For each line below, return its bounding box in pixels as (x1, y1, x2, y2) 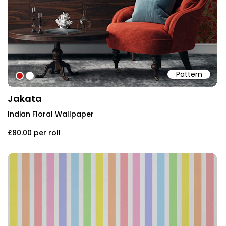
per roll (34, 127, 61, 138)
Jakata (8, 92, 42, 105)
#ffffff (26, 71, 52, 83)
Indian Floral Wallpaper (8, 108, 94, 119)
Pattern (176, 69, 202, 79)
